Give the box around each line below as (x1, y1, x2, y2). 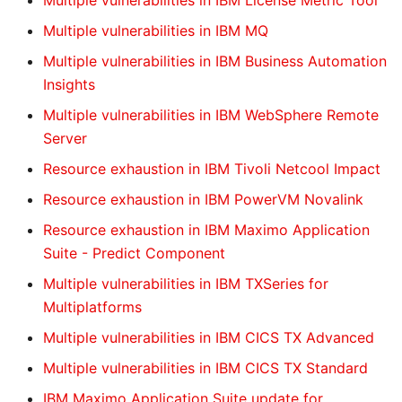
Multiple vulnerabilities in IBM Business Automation (43, 52, 387, 70)
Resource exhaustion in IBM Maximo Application (43, 221, 370, 239)
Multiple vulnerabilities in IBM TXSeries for (43, 275, 328, 293)
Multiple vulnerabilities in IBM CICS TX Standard (43, 359, 368, 377)
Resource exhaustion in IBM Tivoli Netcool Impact (43, 160, 380, 178)
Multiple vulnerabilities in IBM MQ (43, 22, 268, 39)
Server (43, 129, 87, 147)
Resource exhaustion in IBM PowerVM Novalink (43, 190, 363, 208)
